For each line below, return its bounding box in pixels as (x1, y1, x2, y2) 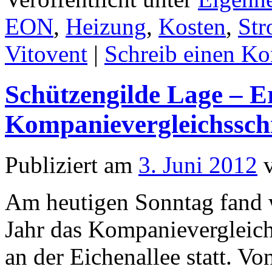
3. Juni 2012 (138, 151, 257, 178)
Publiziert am (5, 151, 132, 178)
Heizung (66, 13, 146, 39)
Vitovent (5, 40, 87, 67)
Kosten (158, 13, 226, 39)
